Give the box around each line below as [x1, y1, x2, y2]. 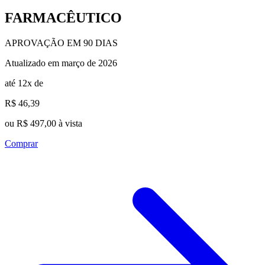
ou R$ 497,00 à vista [5, 118, 82, 128]
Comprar [5, 138, 38, 148]
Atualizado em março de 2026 [5, 57, 117, 68]
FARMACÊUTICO [5, 9, 122, 25]
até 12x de [5, 77, 43, 88]
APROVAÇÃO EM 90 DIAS [5, 37, 118, 48]
